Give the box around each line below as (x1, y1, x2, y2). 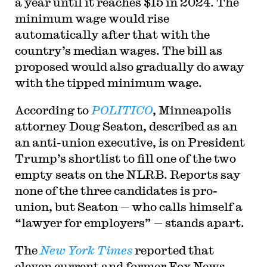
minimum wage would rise (14, 11, 169, 25)
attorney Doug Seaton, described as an (14, 119, 237, 133)
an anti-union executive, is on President (14, 135, 245, 149)
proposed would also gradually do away (14, 60, 244, 73)
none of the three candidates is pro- (14, 184, 218, 197)
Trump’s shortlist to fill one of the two (14, 151, 236, 165)
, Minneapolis (152, 103, 231, 117)
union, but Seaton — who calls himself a (14, 200, 243, 213)
